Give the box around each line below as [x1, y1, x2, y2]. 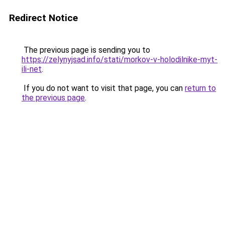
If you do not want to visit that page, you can [22, 83, 185, 93]
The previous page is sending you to [22, 45, 150, 55]
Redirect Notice [9, 12, 78, 24]
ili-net [22, 64, 42, 74]
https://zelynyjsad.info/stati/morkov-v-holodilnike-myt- [22, 55, 217, 64]
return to [185, 83, 216, 93]
